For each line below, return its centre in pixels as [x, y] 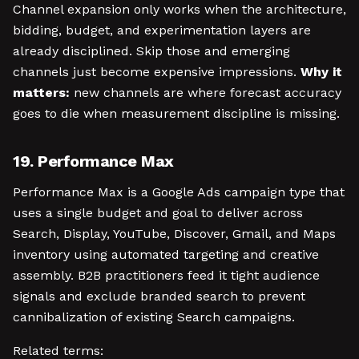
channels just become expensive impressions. [157, 72]
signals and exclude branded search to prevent [159, 296]
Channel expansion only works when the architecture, [179, 9]
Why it [321, 72]
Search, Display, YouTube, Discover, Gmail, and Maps [174, 234]
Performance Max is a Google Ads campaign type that [179, 192]
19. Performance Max [93, 161]
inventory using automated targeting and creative [166, 254]
